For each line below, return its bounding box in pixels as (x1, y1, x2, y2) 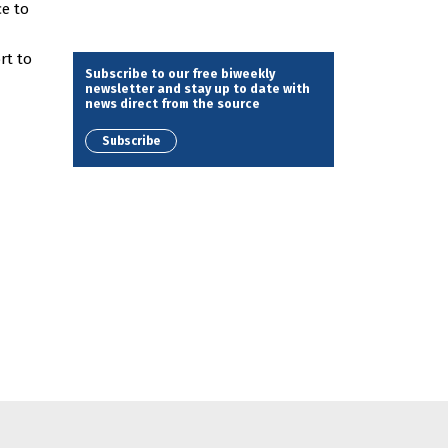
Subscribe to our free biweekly (85, 66, 275, 81)
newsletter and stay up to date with (85, 81, 310, 96)
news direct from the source (85, 96, 260, 111)
